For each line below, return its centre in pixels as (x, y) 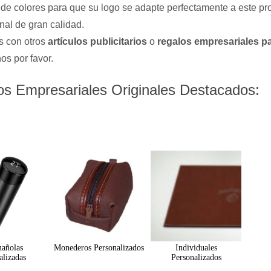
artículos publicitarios (97, 41)
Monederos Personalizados (99, 248)
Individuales (196, 248)
